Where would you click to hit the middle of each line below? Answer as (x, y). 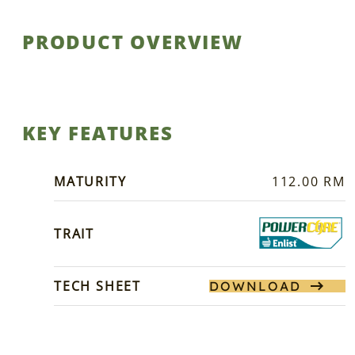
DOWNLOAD (255, 286)
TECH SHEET (97, 286)
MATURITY (90, 181)
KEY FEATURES (98, 132)
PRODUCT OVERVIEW (133, 41)
